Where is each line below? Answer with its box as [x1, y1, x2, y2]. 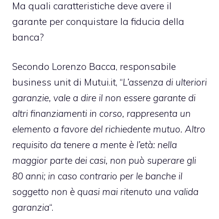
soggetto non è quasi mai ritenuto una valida [12, 186, 198, 198]
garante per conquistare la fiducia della [12, 15, 184, 27]
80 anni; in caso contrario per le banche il [12, 170, 182, 182]
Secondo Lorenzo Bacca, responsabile [12, 61, 176, 73]
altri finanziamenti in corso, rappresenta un [12, 108, 191, 120]
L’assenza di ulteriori [123, 76, 207, 88]
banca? [12, 31, 44, 43]
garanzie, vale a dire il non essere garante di [12, 92, 196, 104]
